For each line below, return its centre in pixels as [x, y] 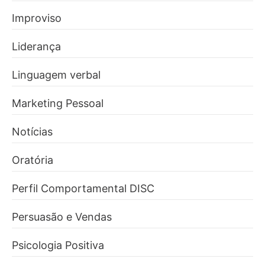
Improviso [37, 18]
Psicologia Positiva [58, 245]
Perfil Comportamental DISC [83, 188]
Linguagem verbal [56, 75]
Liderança [36, 46]
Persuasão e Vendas [62, 216]
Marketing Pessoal [58, 103]
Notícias [32, 131]
